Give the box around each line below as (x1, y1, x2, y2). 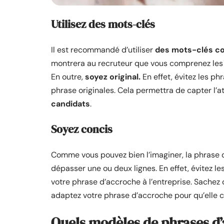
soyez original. (85, 71, 140, 82)
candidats (51, 98, 90, 109)
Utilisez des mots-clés (51, 16, 155, 31)
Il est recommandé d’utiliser (51, 44, 155, 55)
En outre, (51, 71, 85, 82)
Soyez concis (51, 121, 112, 136)
